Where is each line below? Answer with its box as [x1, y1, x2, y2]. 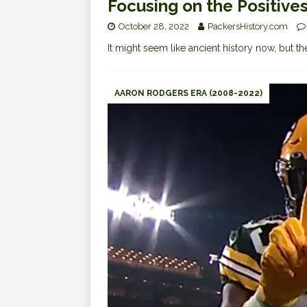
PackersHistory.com [208, 21, 288, 32]
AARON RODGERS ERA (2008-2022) [114, 88, 262, 99]
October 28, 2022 [119, 21, 189, 32]
